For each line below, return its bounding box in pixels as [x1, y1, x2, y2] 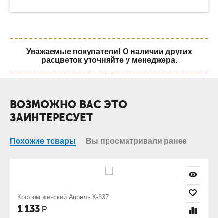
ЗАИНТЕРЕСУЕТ [10, 111, 93, 125]
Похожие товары [10, 137, 76, 145]
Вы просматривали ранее [86, 137, 187, 145]
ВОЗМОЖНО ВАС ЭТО [10, 98, 127, 111]
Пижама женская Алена [102, 193, 172, 201]
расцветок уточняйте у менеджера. [41, 56, 177, 65]
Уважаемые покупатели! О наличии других [26, 47, 192, 56]
